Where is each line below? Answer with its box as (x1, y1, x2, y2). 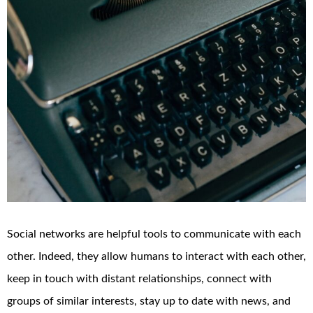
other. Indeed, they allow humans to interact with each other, (7, 251, 306, 263)
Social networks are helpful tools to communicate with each (7, 228, 301, 240)
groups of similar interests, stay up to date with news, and (7, 296, 291, 307)
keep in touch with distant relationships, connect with (7, 273, 272, 285)
